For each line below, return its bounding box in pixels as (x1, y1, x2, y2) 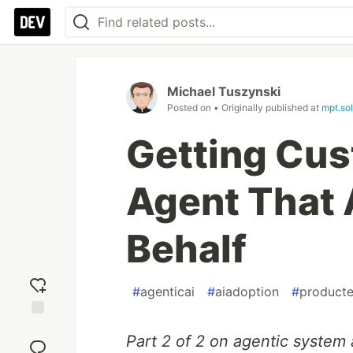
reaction (17, 334, 59, 348)
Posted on (167, 102, 214, 113)
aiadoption (215, 284, 279, 299)
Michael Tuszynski (167, 84, 281, 99)
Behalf (126, 225, 247, 272)
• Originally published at (214, 102, 321, 113)
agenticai (140, 284, 195, 299)
